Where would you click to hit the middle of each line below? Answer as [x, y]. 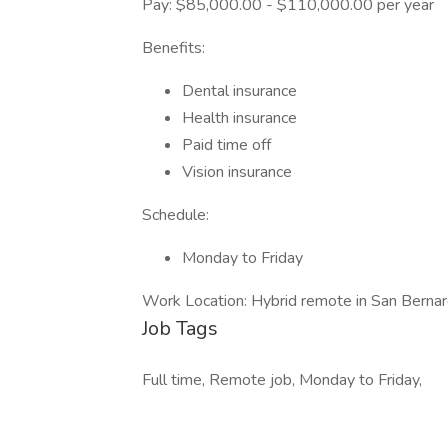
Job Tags [180, 328]
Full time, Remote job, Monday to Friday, [282, 380]
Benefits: [173, 48]
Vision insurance [237, 172]
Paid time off [226, 145]
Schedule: [175, 215]
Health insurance [239, 118]
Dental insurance [239, 91]
